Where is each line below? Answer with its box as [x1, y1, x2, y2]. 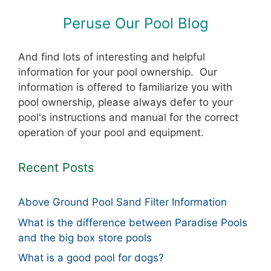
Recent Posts [18, 160, 94, 175]
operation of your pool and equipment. [18, 126, 204, 139]
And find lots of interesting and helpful [18, 51, 205, 64]
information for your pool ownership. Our [18, 66, 217, 79]
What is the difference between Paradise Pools [18, 216, 247, 229]
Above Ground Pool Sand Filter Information [18, 196, 227, 209]
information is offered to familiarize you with [18, 81, 232, 94]
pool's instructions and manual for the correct [18, 111, 238, 124]
